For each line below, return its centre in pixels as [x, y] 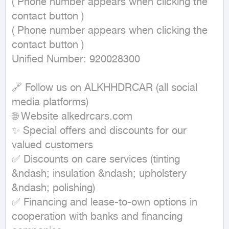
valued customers [52, 145]
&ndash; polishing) [53, 188]
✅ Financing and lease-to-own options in [105, 203]
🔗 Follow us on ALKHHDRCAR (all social [105, 88]
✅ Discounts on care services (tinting [96, 160]
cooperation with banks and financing [97, 217]
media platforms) [50, 102]
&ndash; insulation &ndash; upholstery [99, 174]
